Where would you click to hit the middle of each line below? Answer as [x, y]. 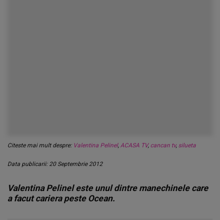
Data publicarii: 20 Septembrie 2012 [55, 164]
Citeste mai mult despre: [40, 145]
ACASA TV [134, 145]
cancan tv [163, 145]
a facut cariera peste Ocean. [61, 198]
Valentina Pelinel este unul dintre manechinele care [108, 188]
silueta [187, 145]
